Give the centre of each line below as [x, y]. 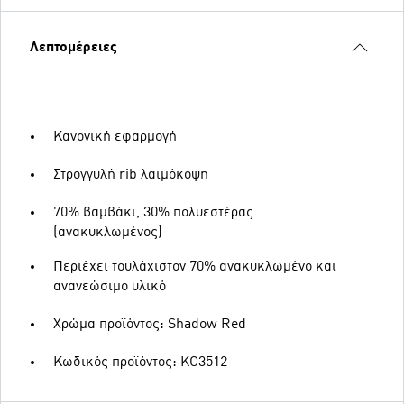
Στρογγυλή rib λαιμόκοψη [131, 175]
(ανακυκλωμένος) [108, 233]
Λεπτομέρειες [73, 48]
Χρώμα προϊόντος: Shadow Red [150, 325]
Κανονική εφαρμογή [115, 137]
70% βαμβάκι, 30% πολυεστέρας [153, 213]
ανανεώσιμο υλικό [110, 287]
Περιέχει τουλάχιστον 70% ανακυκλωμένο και [195, 267]
